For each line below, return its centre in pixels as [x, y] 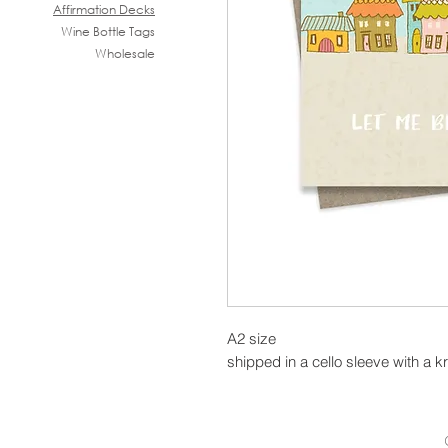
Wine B [80, 31]
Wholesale [125, 53]
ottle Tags [127, 31]
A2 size [251, 338]
